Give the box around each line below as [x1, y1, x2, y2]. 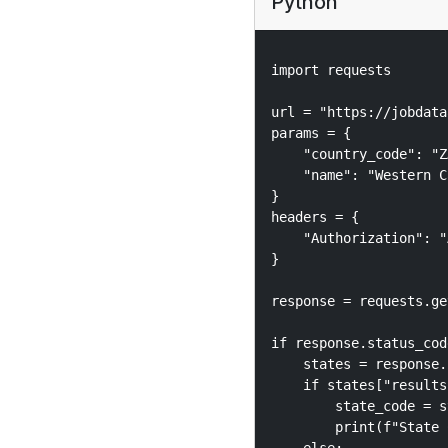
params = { [270, 125, 351, 141]
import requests [270, 62, 391, 78]
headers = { [270, 209, 359, 225]
